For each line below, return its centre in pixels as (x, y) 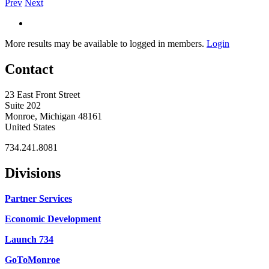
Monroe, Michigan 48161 (53, 116)
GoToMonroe (32, 259)
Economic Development (53, 219)
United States (30, 127)
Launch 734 (29, 239)
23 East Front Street (42, 94)
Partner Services (38, 198)
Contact (29, 69)
